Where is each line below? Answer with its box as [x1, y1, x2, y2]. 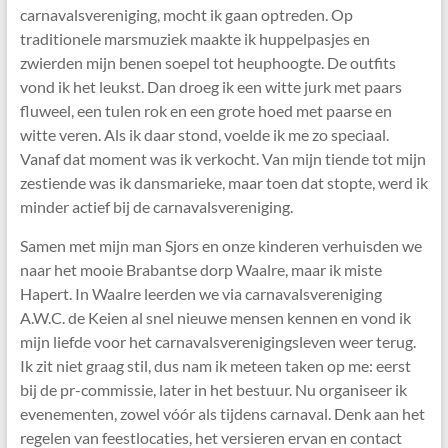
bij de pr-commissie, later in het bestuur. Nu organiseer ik [19, 380, 407, 400]
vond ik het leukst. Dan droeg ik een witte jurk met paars [19, 77, 402, 97]
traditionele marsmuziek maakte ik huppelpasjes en [19, 29, 370, 49]
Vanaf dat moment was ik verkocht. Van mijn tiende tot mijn [19, 149, 426, 169]
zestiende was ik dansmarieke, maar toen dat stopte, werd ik [19, 173, 428, 193]
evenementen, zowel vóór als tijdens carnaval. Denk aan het [19, 404, 425, 424]
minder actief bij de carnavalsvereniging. [19, 197, 293, 217]
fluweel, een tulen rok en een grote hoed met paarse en [19, 101, 392, 121]
